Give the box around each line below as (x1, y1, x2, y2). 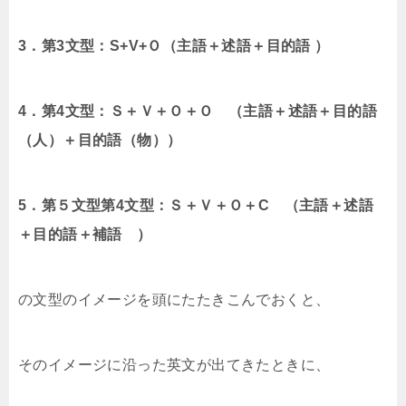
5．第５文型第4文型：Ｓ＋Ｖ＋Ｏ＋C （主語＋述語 (18, 198, 373, 214)
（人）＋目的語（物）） (18, 132, 182, 149)
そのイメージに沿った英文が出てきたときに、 (18, 357, 331, 373)
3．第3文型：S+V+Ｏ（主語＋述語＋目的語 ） (18, 38, 330, 54)
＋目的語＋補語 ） (18, 227, 152, 243)
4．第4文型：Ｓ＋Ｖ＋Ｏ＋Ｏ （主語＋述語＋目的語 (18, 103, 377, 120)
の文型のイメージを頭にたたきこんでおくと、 (18, 292, 331, 308)
